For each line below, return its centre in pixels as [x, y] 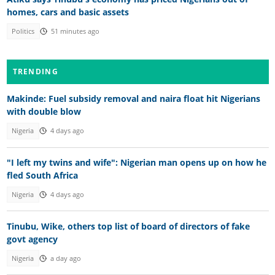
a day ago [65, 258]
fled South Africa [42, 175]
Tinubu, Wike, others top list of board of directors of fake [128, 226]
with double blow [44, 112]
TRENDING [35, 72]
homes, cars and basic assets [68, 12]
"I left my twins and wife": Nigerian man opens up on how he [136, 162]
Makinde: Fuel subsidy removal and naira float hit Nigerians [133, 99]
